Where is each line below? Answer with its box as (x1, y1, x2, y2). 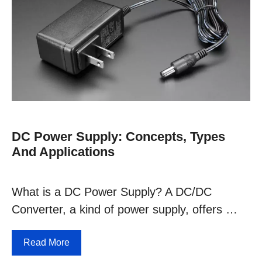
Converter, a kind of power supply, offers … (12, 202, 237, 216)
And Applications (12, 144, 115, 159)
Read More (23, 237, 70, 247)
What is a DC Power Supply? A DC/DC (12, 185, 212, 198)
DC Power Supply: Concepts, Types (12, 129, 225, 144)
